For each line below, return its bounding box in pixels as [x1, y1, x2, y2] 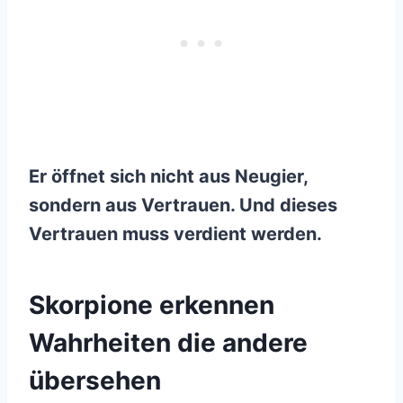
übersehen [29, 364, 161, 396]
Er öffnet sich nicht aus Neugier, [29, 165, 308, 187]
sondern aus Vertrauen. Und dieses [29, 193, 337, 216]
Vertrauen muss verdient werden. [29, 222, 322, 245]
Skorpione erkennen [29, 289, 274, 320]
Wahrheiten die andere [29, 327, 308, 358]
